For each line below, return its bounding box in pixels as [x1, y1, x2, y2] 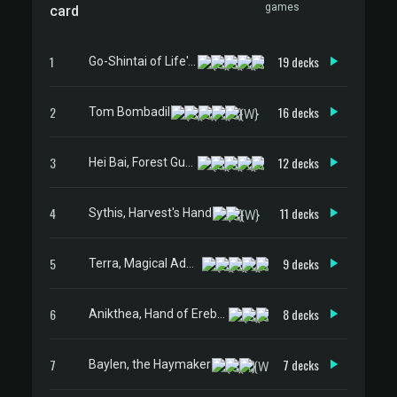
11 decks [280, 203, 319, 222]
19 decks [278, 51, 319, 71]
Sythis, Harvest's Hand [89, 205, 212, 220]
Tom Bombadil [89, 104, 170, 119]
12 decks [278, 152, 319, 172]
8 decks [283, 304, 319, 323]
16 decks [278, 102, 319, 121]
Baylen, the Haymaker [89, 356, 211, 371]
